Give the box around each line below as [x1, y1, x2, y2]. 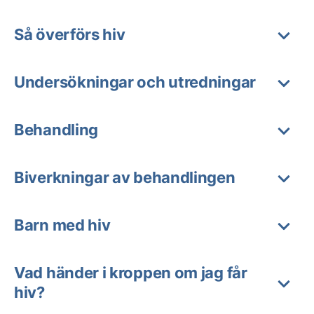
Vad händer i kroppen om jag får [14, 264, 247, 282]
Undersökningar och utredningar [14, 73, 256, 91]
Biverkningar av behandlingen [14, 168, 235, 186]
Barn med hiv [14, 216, 111, 234]
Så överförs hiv [14, 25, 125, 43]
